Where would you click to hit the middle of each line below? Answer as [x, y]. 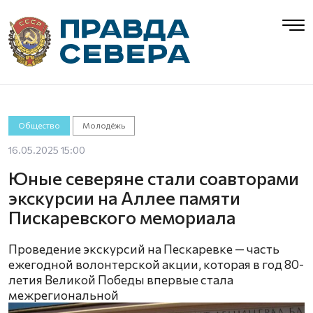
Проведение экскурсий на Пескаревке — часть [144, 249]
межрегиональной [64, 295]
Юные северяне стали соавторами [154, 178]
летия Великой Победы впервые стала [121, 279]
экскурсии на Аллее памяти [124, 197]
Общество [39, 125]
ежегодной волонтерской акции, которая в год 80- [156, 264]
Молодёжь [104, 125]
